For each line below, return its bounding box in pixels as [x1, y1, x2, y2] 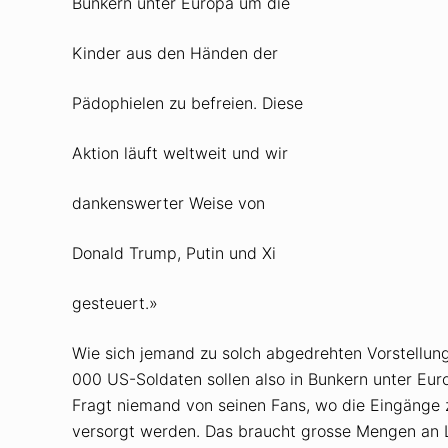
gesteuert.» [72, 292, 158, 313]
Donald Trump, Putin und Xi [72, 242, 276, 263]
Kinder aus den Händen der [72, 42, 278, 63]
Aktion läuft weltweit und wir [72, 142, 288, 163]
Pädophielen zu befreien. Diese [72, 92, 303, 113]
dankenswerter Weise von [72, 192, 265, 213]
